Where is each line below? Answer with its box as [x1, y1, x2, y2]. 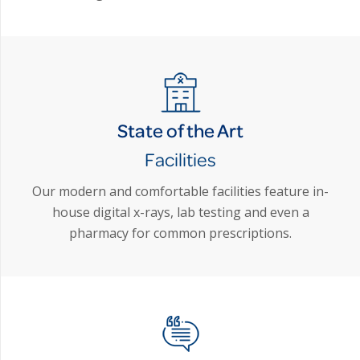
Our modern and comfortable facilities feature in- [32, 182, 329, 201]
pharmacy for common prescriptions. [69, 224, 292, 243]
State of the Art [117, 117, 243, 144]
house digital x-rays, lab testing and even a [51, 203, 309, 222]
